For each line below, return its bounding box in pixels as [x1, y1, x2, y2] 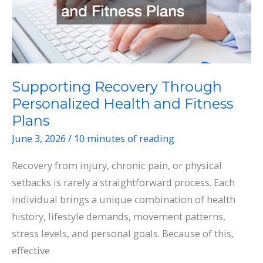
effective [12, 244, 50, 258]
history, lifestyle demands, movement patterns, [12, 210, 225, 224]
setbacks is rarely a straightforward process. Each [12, 176, 235, 190]
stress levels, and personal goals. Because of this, [12, 227, 234, 241]
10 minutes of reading [74, 131, 174, 146]
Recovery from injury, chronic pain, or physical [12, 159, 222, 173]
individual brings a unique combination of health [12, 193, 235, 207]
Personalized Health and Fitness [12, 95, 233, 112]
